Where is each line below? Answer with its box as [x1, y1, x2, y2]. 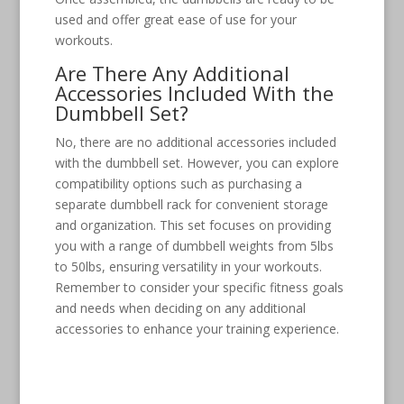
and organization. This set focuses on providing [54, 216, 331, 234]
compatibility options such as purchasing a [54, 174, 302, 192]
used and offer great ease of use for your [54, 10, 297, 28]
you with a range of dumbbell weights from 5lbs [54, 236, 334, 254]
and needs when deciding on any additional [54, 298, 306, 317]
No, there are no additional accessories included [54, 133, 336, 151]
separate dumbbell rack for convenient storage [54, 195, 328, 213]
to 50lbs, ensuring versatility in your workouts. [54, 257, 322, 275]
